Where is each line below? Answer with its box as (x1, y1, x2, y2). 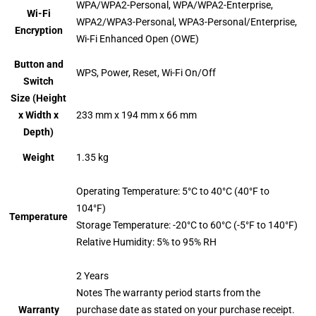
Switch (23, 75, 54, 87)
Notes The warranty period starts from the (76, 286, 261, 298)
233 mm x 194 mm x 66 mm (76, 109, 197, 121)
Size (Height (11, 92, 67, 104)
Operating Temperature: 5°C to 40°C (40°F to (76, 185, 270, 197)
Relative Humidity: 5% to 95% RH (76, 236, 217, 248)
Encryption (14, 24, 63, 36)
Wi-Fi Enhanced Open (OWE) (76, 32, 200, 44)
